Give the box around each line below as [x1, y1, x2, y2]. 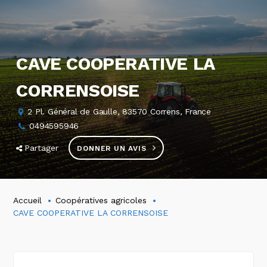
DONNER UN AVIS [77, 144, 147, 153]
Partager [24, 143, 59, 153]
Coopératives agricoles [55, 195, 147, 205]
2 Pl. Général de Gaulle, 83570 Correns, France [27, 107, 212, 116]
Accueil [13, 195, 42, 205]
